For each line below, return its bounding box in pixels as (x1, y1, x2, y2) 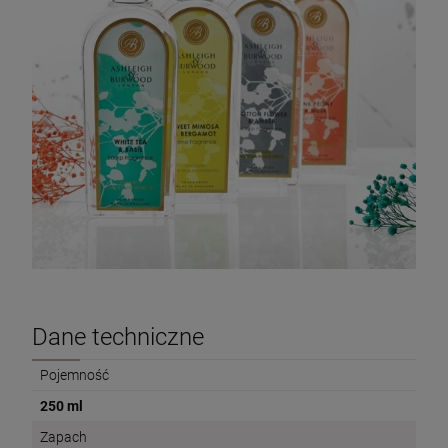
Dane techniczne (32, 323, 204, 352)
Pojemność (40, 367, 109, 384)
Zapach (40, 429, 87, 446)
